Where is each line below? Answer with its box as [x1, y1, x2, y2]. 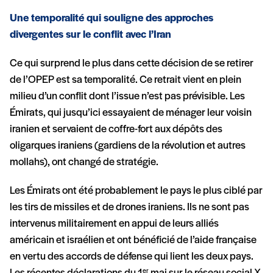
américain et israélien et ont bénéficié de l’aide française [10, 235, 257, 247]
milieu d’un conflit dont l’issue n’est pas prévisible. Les [10, 91, 245, 103]
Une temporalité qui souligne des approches [10, 13, 213, 25]
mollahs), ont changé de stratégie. [10, 157, 160, 169]
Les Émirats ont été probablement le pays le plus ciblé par [10, 185, 263, 197]
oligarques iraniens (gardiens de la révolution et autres [10, 140, 246, 152]
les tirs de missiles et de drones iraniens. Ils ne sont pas [10, 202, 249, 214]
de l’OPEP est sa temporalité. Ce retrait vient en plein [10, 74, 241, 87]
